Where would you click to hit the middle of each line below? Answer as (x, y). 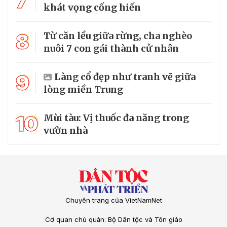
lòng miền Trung (83, 90)
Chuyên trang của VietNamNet (113, 200)
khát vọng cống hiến (92, 8)
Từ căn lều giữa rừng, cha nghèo (118, 36)
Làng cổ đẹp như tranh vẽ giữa (125, 77)
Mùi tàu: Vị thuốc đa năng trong (116, 118)
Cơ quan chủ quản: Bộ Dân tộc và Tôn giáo (113, 220)
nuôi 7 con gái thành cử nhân (111, 49)
